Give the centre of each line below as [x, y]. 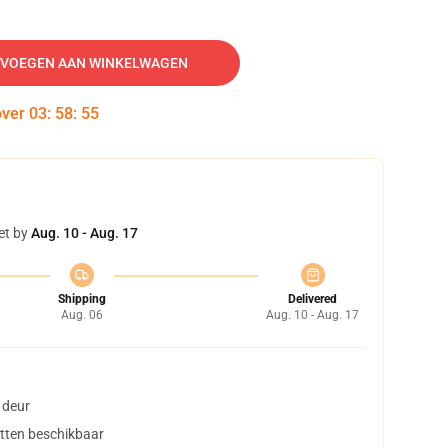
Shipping [81, 299]
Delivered [312, 299]
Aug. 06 [81, 315]
